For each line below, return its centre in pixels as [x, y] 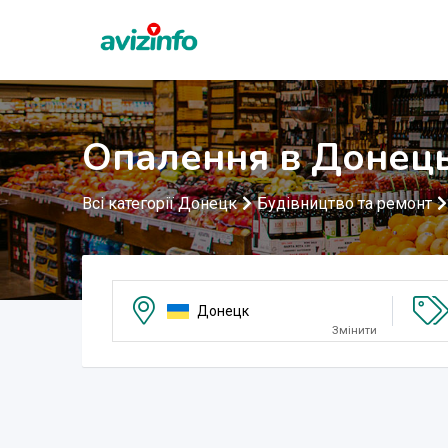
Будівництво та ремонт [344, 203]
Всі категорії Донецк [159, 203]
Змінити [354, 330]
